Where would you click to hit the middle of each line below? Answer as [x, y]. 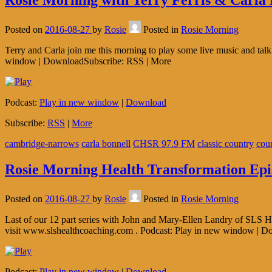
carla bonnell [106, 144]
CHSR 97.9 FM [164, 144]
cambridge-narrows [42, 144]
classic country [226, 144]
